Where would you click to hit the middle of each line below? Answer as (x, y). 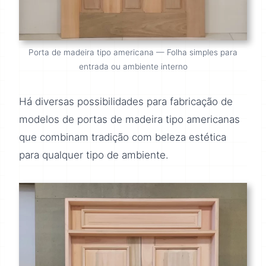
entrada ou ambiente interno (133, 67)
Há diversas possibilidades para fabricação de (126, 102)
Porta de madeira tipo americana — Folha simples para (133, 53)
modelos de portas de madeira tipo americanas (129, 120)
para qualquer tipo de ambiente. (94, 155)
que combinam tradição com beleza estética (123, 137)
